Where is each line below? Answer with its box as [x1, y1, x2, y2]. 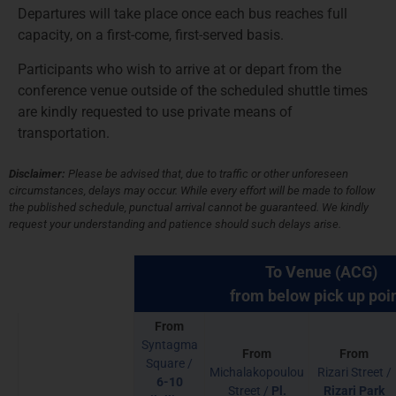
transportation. [18, 124, 110, 141]
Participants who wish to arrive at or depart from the [18, 60, 341, 78]
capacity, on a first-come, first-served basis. [18, 27, 284, 44]
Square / [146, 355, 193, 371]
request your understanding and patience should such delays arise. [9, 217, 341, 232]
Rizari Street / [316, 364, 392, 380]
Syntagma [141, 337, 198, 353]
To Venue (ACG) [264, 262, 377, 281]
